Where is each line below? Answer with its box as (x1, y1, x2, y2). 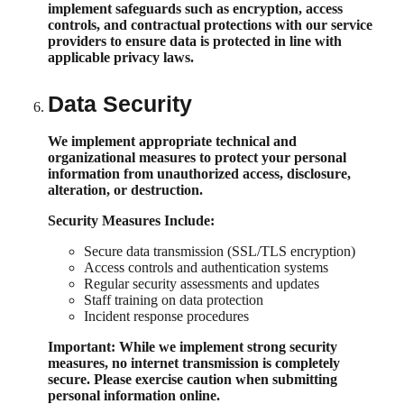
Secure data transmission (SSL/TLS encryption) (84, 243, 355, 259)
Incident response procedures (84, 308, 249, 324)
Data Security (48, 90, 192, 116)
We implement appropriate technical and (48, 133, 297, 149)
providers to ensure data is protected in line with (48, 32, 342, 49)
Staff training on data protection (84, 291, 263, 308)
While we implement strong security (115, 338, 337, 354)
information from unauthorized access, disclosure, (48, 165, 351, 181)
